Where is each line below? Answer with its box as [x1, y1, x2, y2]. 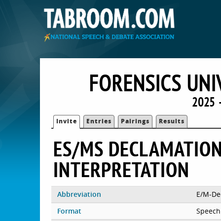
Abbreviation [57, 189, 101, 199]
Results [159, 116, 185, 125]
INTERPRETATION [53, 155, 190, 183]
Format [57, 206, 81, 216]
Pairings [121, 116, 150, 125]
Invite [56, 116, 77, 125]
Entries [86, 116, 112, 125]
